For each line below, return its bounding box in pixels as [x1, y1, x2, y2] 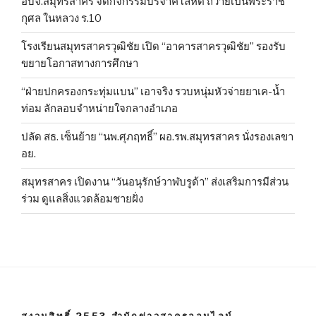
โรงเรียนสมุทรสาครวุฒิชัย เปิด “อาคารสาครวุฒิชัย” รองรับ [21, 40, 286, 54]
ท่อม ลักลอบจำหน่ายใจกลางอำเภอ [21, 102, 178, 116]
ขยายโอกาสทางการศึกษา [21, 57, 138, 71]
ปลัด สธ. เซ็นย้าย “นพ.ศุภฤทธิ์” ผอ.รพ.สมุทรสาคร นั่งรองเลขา [21, 130, 293, 144]
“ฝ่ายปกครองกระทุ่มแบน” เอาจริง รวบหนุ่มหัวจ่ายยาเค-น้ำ [21, 85, 285, 99]
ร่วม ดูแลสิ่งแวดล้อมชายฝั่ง [21, 193, 143, 206]
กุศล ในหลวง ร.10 [21, 12, 102, 25]
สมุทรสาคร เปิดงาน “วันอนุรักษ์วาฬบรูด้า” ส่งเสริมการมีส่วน [21, 176, 288, 189]
